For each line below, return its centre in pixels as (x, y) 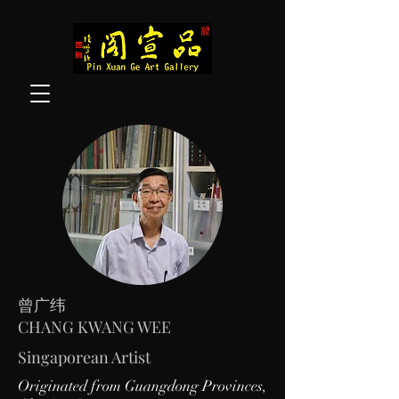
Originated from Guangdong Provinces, (142, 386)
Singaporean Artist (84, 357)
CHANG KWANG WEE (94, 327)
